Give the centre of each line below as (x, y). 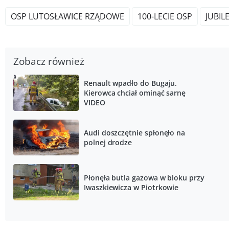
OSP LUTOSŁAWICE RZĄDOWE (67, 16)
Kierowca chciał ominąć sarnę (135, 93)
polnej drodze (108, 142)
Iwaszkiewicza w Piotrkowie (131, 187)
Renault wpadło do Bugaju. (131, 83)
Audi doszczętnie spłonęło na (135, 132)
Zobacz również (49, 61)
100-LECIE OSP (165, 16)
